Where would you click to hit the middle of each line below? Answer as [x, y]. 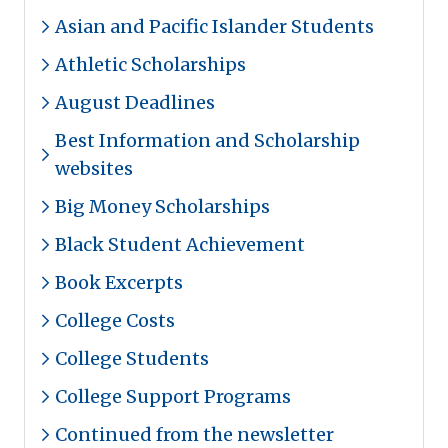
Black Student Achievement [180, 244]
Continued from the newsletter [194, 434]
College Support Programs [173, 396]
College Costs [115, 320]
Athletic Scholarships [150, 64]
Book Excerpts [119, 282]
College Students [132, 358]
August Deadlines [135, 102]
